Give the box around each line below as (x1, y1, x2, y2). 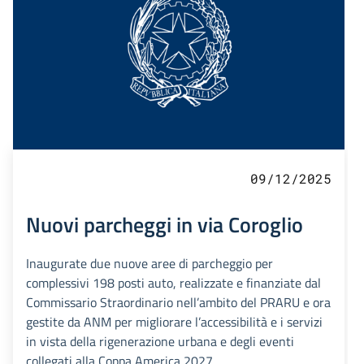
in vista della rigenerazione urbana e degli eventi (26, 331, 294, 352)
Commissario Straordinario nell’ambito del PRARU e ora (26, 292, 331, 313)
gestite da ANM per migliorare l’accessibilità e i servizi (26, 312, 323, 332)
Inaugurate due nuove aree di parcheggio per (26, 253, 273, 274)
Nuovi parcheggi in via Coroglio (26, 208, 303, 241)
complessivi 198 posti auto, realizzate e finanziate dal (26, 273, 321, 293)
